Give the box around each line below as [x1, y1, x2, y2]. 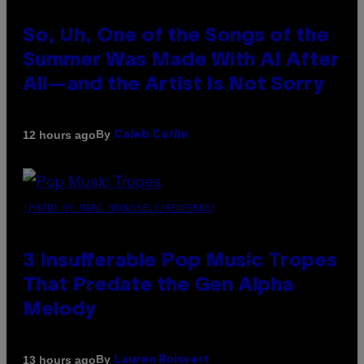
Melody [23, 301, 95, 320]
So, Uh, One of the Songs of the [23, 28, 328, 46]
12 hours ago [23, 128, 96, 141]
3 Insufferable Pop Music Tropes [23, 253, 337, 271]
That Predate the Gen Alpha [23, 277, 293, 296]
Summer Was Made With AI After [23, 52, 339, 71]
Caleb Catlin [114, 130, 188, 141]
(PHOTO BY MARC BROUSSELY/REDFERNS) [23, 202, 216, 214]
